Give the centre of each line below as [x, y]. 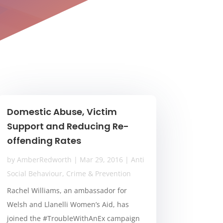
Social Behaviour [34, 174]
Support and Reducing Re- [68, 126]
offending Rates [44, 141]
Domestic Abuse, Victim [62, 112]
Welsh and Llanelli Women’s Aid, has [68, 205]
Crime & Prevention [98, 174]
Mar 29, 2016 [101, 160]
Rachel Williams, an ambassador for [67, 191]
